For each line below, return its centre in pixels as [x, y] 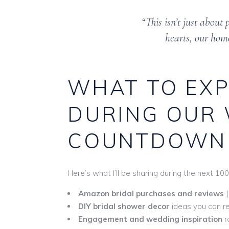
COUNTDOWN [147, 140]
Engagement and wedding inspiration [150, 219]
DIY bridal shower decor [124, 206]
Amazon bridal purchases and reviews [151, 193]
